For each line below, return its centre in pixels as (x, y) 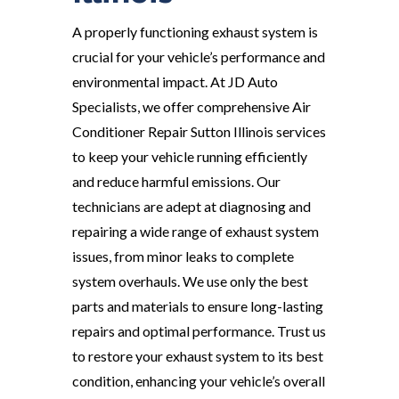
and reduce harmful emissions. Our (176, 182)
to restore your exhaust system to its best (197, 356)
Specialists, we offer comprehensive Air (191, 107)
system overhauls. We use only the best (190, 281)
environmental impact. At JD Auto (175, 82)
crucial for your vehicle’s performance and (198, 57)
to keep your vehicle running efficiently (189, 157)
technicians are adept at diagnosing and (191, 207)
